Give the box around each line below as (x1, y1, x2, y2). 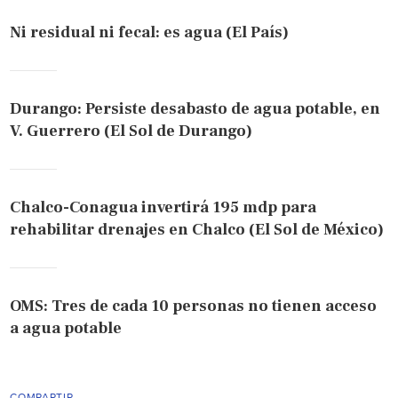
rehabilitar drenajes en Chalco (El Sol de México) (10, 219, 385, 240)
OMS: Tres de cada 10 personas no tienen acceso (10, 295, 378, 316)
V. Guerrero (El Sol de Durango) (10, 120, 253, 141)
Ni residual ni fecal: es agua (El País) (10, 21, 290, 43)
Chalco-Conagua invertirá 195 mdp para (10, 196, 317, 218)
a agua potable (10, 317, 123, 338)
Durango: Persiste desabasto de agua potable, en (10, 98, 381, 119)
